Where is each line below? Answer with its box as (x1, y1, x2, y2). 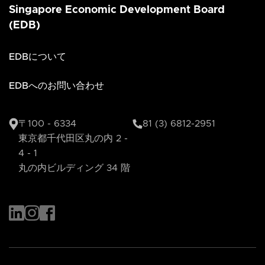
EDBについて (9, 52, 66, 62)
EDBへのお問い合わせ (9, 81, 104, 91)
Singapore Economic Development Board (9, 5, 225, 16)
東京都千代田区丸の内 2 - (18, 134, 128, 144)
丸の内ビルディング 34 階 (18, 163, 130, 173)
